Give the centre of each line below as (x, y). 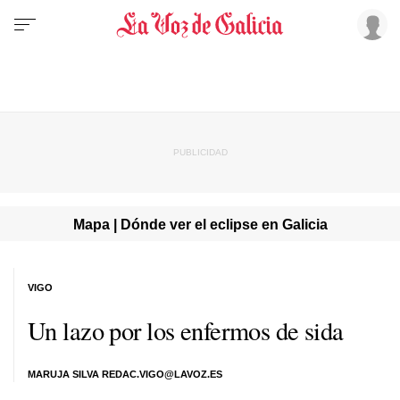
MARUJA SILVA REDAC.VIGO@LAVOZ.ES (125, 374)
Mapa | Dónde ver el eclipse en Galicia (200, 224)
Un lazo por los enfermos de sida (186, 330)
